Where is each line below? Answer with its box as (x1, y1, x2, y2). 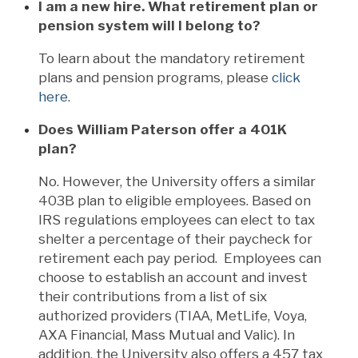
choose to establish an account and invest (38, 268, 308, 285)
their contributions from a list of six (38, 288, 267, 304)
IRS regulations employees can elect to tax (38, 211, 315, 228)
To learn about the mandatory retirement (38, 50, 305, 66)
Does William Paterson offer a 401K (38, 121, 287, 137)
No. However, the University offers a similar (38, 173, 316, 189)
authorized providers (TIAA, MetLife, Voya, (38, 307, 307, 324)
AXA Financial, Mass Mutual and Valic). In (38, 326, 295, 343)
